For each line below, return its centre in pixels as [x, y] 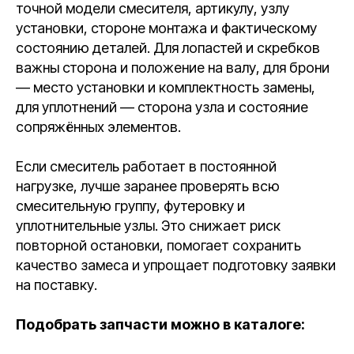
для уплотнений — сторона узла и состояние [162, 107]
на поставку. [56, 285]
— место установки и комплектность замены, [166, 87]
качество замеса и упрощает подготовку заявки [176, 265]
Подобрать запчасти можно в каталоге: [160, 324]
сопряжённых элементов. [98, 127]
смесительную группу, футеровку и [130, 206]
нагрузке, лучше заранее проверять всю [148, 186]
